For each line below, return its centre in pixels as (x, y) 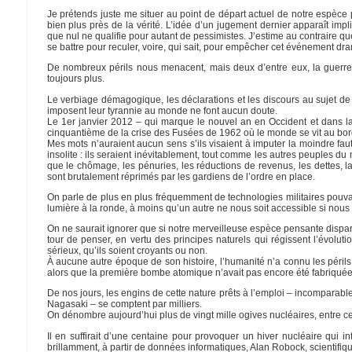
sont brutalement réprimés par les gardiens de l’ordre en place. (181, 176)
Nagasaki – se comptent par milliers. (124, 304)
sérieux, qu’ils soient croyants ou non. (127, 251)
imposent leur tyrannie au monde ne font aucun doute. (162, 110)
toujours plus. (75, 79)
